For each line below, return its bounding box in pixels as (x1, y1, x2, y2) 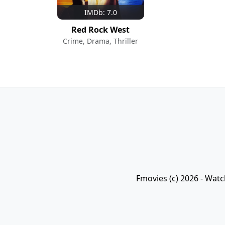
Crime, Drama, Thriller (63, 36, 139, 46)
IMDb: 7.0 (84, 8, 117, 18)
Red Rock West (71, 24, 130, 36)
